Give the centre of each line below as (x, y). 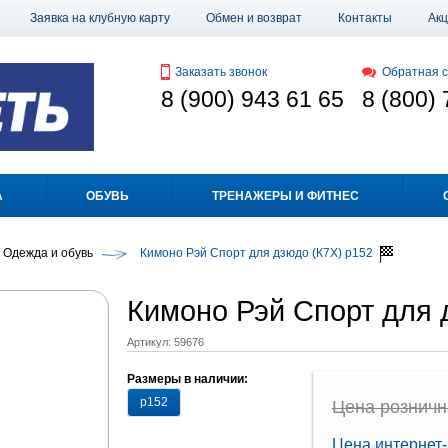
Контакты (365, 18)
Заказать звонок (220, 72)
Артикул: (150, 341)
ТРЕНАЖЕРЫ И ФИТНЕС (286, 196)
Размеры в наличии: (187, 378)
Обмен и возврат (254, 18)
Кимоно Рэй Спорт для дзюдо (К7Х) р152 (256, 253)
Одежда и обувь (47, 253)
